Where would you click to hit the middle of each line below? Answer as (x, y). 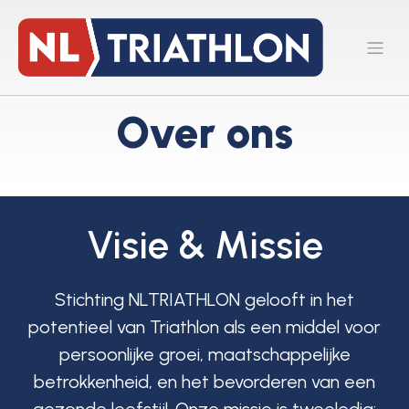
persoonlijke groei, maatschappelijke (204, 354)
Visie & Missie (204, 245)
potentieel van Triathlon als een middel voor (204, 327)
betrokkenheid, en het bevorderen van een (204, 382)
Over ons (204, 132)
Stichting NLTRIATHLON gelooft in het (204, 299)
